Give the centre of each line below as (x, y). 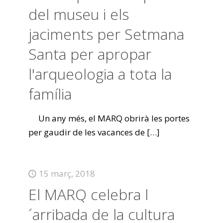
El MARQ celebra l (88, 194)
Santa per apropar (90, 54)
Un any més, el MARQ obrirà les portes (109, 118)
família (50, 94)
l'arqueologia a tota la (100, 74)
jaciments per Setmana (106, 34)
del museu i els (78, 14)
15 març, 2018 (67, 173)
